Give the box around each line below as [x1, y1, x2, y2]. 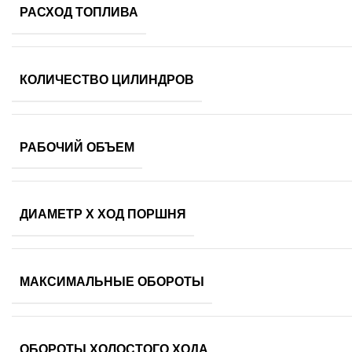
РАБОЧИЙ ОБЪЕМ [20, 140, 134, 154]
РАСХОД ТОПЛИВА [20, 5, 138, 19]
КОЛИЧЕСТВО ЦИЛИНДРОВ [20, 72, 194, 86]
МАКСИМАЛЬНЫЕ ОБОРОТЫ [20, 274, 204, 288]
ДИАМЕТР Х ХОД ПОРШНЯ [20, 207, 186, 222]
